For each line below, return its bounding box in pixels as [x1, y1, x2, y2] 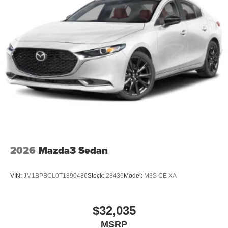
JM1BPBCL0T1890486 [23, 172, 88, 179]
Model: [124, 172, 144, 179]
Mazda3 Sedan [38, 142, 108, 158]
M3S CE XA [144, 172, 177, 179]
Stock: [88, 172, 106, 179]
